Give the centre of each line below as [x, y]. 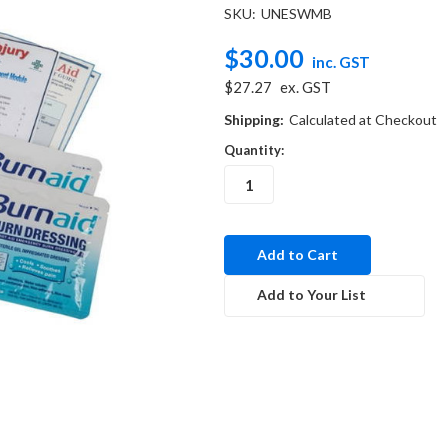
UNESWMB [296, 13]
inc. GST [340, 61]
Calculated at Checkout [362, 119]
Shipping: [254, 119]
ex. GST [305, 86]
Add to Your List [311, 295]
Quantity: [254, 149]
